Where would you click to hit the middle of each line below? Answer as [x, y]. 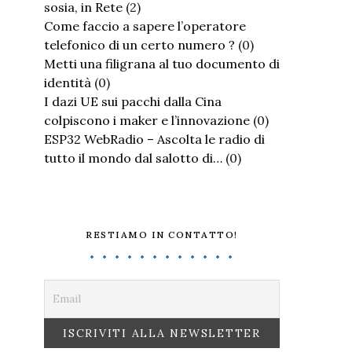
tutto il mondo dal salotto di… [133, 158]
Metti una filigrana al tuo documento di [162, 64]
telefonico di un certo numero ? [139, 45]
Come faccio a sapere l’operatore [145, 26]
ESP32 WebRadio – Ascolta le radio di [154, 139]
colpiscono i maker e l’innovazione [147, 120]
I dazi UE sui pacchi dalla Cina [133, 101]
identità [68, 82]
